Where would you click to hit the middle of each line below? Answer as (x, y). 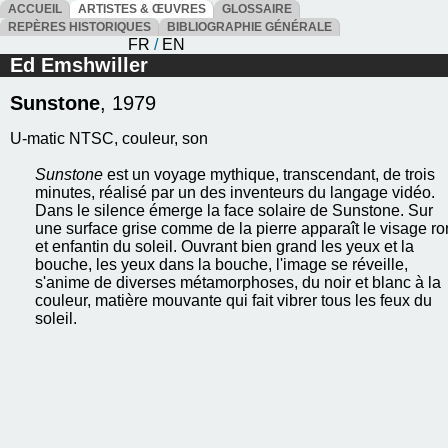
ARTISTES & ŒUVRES (142, 9)
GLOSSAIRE (257, 9)
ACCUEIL (35, 9)
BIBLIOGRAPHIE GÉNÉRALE (249, 27)
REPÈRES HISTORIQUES (79, 27)
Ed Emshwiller (79, 65)
